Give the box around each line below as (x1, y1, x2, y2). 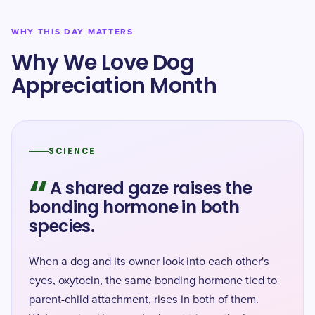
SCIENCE (49, 146, 96, 157)
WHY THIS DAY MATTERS (11, 27, 134, 37)
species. (29, 214, 95, 238)
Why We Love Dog (11, 48, 193, 77)
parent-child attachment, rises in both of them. (29, 294, 259, 305)
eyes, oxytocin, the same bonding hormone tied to (29, 275, 277, 286)
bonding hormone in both (29, 195, 240, 219)
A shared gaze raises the (50, 176, 252, 200)
